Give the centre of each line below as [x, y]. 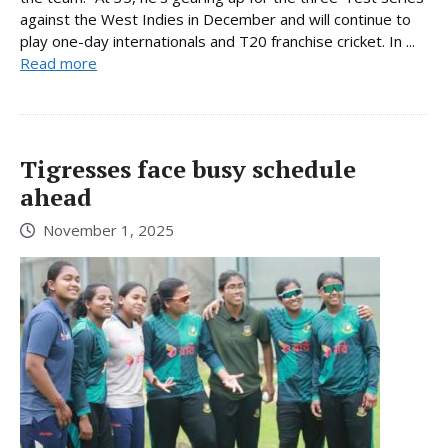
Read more [58, 63]
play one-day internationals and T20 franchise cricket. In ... [217, 41]
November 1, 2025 [108, 229]
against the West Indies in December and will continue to [215, 19]
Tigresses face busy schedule [188, 169]
